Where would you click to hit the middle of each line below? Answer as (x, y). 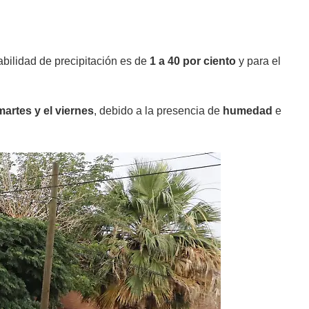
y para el (258, 61)
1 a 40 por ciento (191, 61)
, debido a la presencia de (157, 110)
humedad (246, 110)
